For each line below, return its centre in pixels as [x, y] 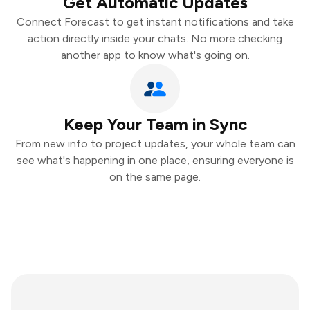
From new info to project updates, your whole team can [155, 144]
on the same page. [155, 177]
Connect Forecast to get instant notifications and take [155, 22]
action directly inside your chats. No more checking [155, 38]
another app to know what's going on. [155, 55]
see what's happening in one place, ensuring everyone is [155, 160]
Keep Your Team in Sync [155, 124]
